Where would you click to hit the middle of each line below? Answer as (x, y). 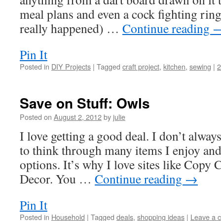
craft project (141, 66)
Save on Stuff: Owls (85, 103)
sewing (200, 66)
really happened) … (71, 28)
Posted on (36, 117)
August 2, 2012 (78, 117)
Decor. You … (57, 179)
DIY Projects (71, 66)
